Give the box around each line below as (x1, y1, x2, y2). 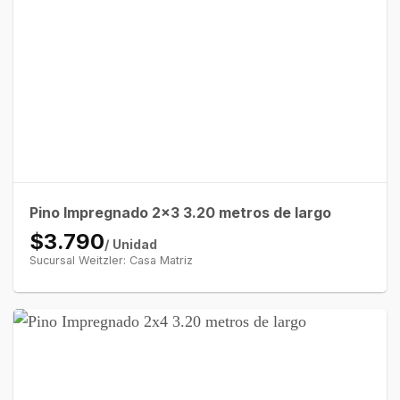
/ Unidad (104, 236, 157, 252)
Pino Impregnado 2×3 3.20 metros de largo (29, 203, 331, 221)
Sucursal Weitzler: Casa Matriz (29, 253, 193, 267)
